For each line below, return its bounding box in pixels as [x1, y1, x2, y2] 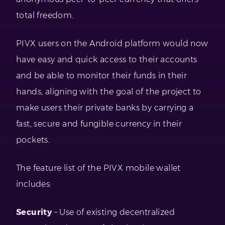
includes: [16, 179, 52, 189]
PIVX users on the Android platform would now [16, 39, 208, 49]
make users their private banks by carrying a [16, 103, 194, 113]
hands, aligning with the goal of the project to [16, 87, 201, 97]
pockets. [16, 135, 50, 145]
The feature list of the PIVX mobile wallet [16, 163, 181, 173]
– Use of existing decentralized [52, 207, 175, 217]
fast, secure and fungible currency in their [16, 119, 182, 129]
